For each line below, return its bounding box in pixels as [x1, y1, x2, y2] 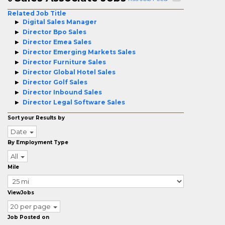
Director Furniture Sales [23, 58, 106, 66]
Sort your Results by [8, 115, 65, 121]
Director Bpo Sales [23, 28, 86, 36]
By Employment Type [8, 139, 68, 146]
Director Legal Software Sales [23, 98, 125, 106]
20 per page [11, 202, 51, 210]
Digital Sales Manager [23, 18, 97, 26]
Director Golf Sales [23, 78, 87, 86]
